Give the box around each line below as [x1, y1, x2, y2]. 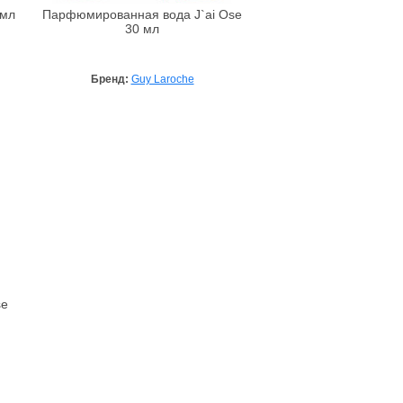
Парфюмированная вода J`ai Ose [42, 8, 242, 22]
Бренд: [90, 73, 131, 86]
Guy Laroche [130, 73, 194, 86]
